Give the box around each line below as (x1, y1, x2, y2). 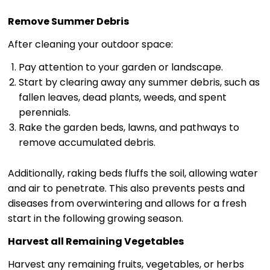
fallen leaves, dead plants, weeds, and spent (19, 90, 227, 105)
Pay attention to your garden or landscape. (19, 60, 224, 75)
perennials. (19, 105, 71, 120)
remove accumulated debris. (19, 136, 156, 150)
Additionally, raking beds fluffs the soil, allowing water (7, 166, 258, 180)
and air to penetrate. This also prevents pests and (7, 181, 245, 195)
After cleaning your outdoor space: (7, 37, 173, 52)
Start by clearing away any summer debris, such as (19, 75, 260, 90)
